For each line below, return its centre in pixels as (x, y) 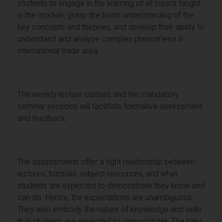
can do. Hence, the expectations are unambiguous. (106, 197)
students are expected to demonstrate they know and (111, 185)
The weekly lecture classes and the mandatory (98, 94)
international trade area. (58, 51)
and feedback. (42, 118)
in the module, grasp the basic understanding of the (106, 15)
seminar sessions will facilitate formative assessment (110, 106)
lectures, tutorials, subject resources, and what (97, 173)
